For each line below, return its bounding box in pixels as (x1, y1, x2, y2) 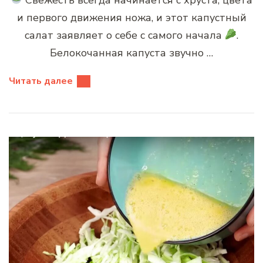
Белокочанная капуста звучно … (50, 45, 213, 60)
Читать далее (9, 74, 73, 87)
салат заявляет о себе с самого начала (24, 28, 225, 42)
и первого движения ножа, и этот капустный (16, 10, 247, 25)
